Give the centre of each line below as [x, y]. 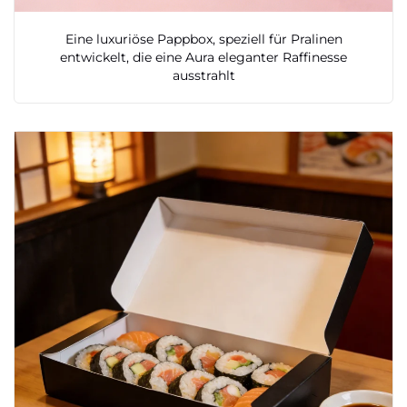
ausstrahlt [203, 75]
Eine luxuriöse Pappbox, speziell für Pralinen [203, 39]
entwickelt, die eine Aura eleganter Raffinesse [203, 57]
